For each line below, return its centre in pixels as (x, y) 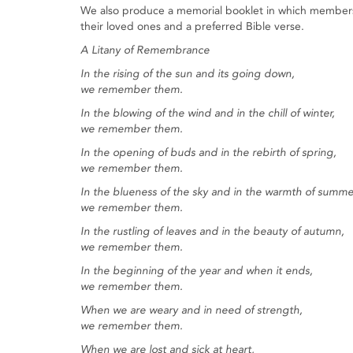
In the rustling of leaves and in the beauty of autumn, (212, 232)
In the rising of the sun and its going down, (188, 74)
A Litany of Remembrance (145, 50)
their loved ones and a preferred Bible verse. (192, 27)
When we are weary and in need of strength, (191, 310)
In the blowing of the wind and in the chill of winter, (208, 113)
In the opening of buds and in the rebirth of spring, (208, 153)
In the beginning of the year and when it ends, (197, 271)
